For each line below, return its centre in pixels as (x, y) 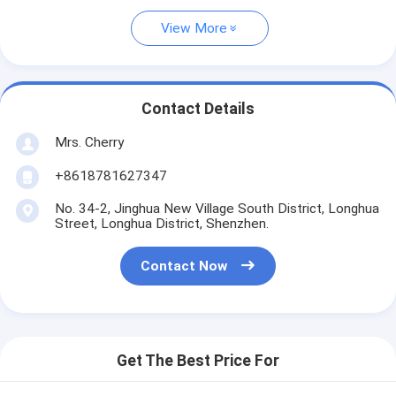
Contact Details (198, 109)
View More (194, 29)
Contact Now (184, 267)
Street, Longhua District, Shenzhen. (161, 223)
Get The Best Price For (198, 361)
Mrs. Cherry (89, 142)
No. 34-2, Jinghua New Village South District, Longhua (217, 208)
